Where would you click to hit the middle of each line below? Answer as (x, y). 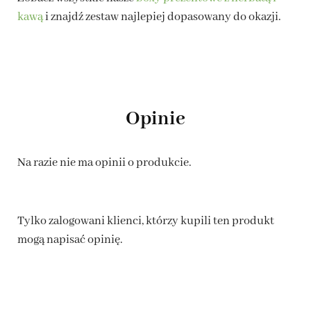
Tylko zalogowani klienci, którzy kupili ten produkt (146, 221)
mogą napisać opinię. (70, 239)
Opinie (155, 119)
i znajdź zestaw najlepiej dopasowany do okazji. (162, 17)
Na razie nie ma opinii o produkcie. (104, 162)
